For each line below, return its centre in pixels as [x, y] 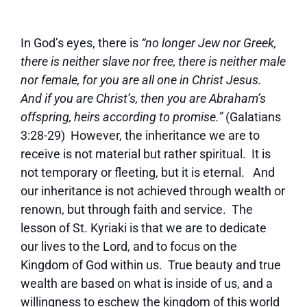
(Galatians [253, 117]
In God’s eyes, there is [81, 43]
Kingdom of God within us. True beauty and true [151, 265]
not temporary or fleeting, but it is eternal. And [148, 172]
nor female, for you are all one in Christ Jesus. [143, 80]
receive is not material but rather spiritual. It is [146, 154]
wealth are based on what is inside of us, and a [147, 283]
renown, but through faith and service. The [137, 209]
